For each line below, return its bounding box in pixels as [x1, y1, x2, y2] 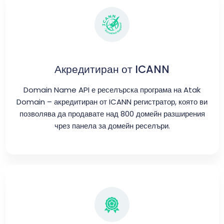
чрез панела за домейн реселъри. [54, 120, 170, 131]
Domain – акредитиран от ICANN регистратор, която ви [16, 96, 207, 107]
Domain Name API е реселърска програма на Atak [23, 84, 200, 95]
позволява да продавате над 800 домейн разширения [19, 108, 205, 119]
